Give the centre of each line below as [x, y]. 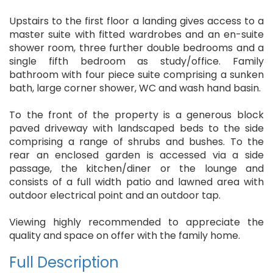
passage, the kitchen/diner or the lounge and [136, 169]
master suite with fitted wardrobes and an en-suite [136, 35]
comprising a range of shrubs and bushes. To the [136, 142]
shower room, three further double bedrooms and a [136, 48]
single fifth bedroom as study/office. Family [136, 62]
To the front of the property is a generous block [136, 115]
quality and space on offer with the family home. [125, 236]
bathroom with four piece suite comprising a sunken [136, 75]
